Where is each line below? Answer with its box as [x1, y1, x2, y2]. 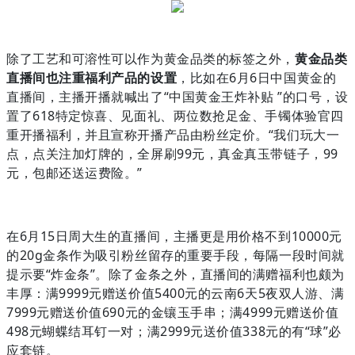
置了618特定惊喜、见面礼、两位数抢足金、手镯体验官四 [6, 106, 344, 124]
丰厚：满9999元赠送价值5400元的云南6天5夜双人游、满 [6, 284, 345, 302]
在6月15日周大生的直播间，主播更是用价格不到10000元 [6, 227, 342, 245]
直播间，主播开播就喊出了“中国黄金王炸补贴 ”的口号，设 [6, 87, 349, 105]
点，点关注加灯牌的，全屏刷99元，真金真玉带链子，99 [6, 144, 338, 162]
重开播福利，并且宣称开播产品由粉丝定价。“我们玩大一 [6, 125, 340, 143]
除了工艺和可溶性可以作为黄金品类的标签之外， [6, 49, 295, 67]
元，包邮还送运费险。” [6, 163, 143, 181]
